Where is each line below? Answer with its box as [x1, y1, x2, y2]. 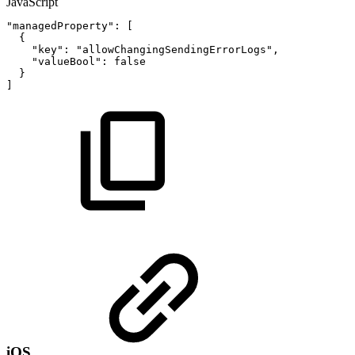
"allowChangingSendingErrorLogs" [76, 43, 273, 55]
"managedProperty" [6, 19, 114, 32]
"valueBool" [32, 55, 101, 67]
